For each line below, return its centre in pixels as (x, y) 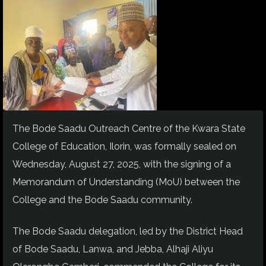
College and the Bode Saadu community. (102, 200)
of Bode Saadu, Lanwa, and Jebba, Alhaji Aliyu (113, 249)
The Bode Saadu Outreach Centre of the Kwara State (129, 129)
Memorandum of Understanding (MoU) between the (126, 182)
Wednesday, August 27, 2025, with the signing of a (122, 164)
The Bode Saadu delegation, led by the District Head (128, 231)
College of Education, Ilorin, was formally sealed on (124, 147)
